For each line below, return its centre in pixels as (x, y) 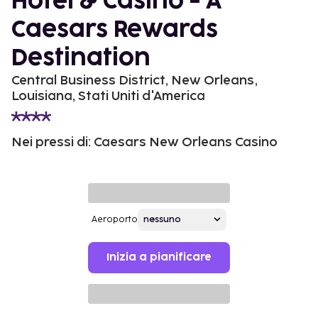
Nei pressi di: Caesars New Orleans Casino (144, 142)
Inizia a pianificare (159, 257)
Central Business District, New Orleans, (135, 80)
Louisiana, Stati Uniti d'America (108, 96)
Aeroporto (115, 219)
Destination (81, 58)
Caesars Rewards (115, 30)
